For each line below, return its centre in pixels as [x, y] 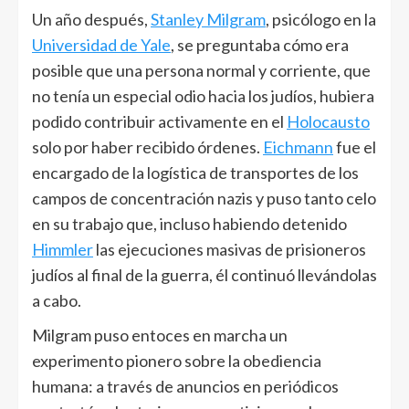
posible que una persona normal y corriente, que [201, 70]
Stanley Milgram [208, 19]
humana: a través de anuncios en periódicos [185, 386]
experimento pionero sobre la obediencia [177, 360]
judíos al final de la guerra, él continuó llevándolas [204, 274]
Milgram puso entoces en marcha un [160, 335]
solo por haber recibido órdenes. [147, 147]
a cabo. [57, 300]
